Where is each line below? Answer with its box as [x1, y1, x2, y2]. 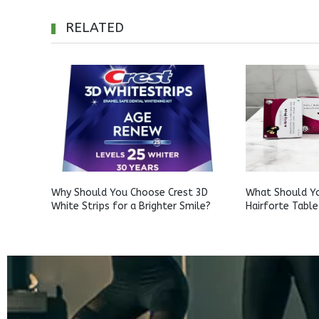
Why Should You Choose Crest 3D [51, 187, 208, 199]
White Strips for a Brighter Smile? [51, 200, 211, 212]
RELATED [66, 20, 124, 36]
